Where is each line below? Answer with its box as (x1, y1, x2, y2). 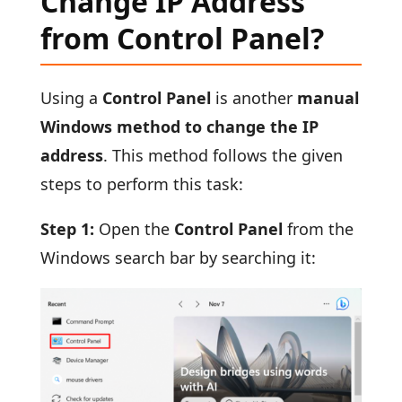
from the (282, 218, 354, 240)
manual (296, 87, 359, 109)
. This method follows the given (102, 144, 343, 167)
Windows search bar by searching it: (39, 247, 316, 269)
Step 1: (39, 218, 99, 240)
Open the (98, 218, 174, 240)
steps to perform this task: (39, 173, 243, 196)
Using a (39, 87, 102, 109)
